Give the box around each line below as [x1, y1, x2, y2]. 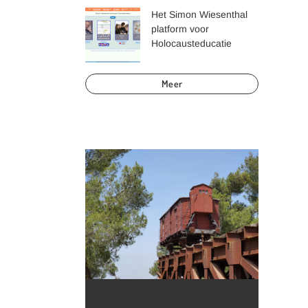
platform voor [151, 23, 209, 34]
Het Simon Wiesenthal [151, 8, 247, 20]
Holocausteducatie [151, 37, 232, 49]
